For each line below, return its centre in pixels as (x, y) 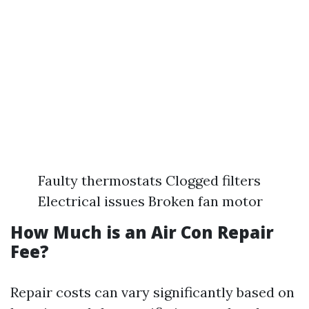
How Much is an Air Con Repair (142, 232)
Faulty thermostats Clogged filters (149, 181)
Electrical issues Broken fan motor (150, 201)
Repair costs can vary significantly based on (152, 292)
